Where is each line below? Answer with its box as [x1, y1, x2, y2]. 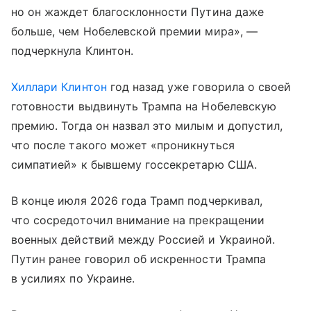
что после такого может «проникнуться [11, 138, 235, 153]
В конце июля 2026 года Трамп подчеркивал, [11, 194, 262, 208]
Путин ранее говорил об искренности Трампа [11, 252, 266, 267]
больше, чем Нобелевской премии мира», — [11, 24, 258, 39]
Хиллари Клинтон [11, 80, 107, 94]
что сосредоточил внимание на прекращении [11, 213, 264, 228]
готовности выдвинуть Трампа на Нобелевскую [11, 99, 277, 114]
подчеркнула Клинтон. [11, 44, 133, 58]
